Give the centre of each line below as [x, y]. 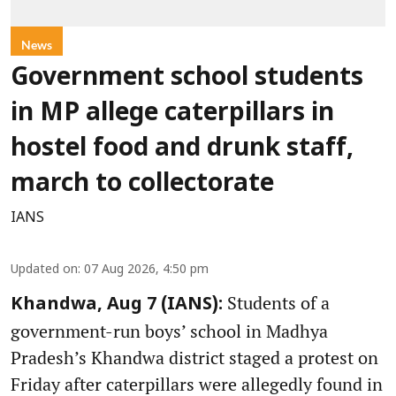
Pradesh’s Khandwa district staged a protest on [194, 358]
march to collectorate [142, 185]
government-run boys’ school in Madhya [169, 331]
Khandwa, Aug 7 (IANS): [117, 305]
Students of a [276, 303]
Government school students [187, 79]
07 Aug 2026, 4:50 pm [146, 270]
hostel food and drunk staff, [182, 150]
